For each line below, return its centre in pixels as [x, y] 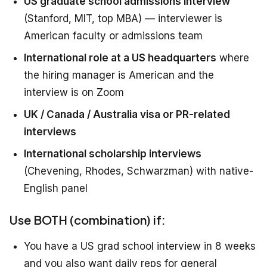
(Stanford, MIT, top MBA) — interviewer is [123, 19]
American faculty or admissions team [113, 36]
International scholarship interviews [113, 154]
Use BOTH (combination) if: [88, 220]
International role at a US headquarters [120, 58]
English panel [56, 189]
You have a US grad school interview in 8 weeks [140, 246]
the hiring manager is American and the [119, 75]
